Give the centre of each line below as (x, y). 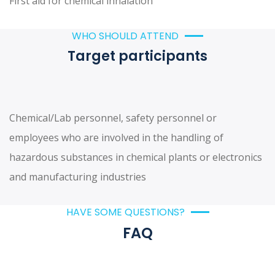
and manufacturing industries (78, 177)
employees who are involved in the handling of (116, 137)
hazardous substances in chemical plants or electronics (136, 157)
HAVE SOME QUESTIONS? (125, 212)
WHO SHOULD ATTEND (125, 36)
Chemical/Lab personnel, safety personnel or (113, 118)
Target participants (137, 56)
